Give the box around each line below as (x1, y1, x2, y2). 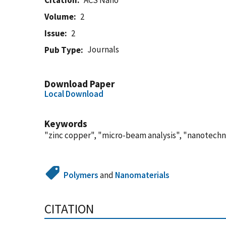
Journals (87, 44, 120, 55)
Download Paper (44, 78, 115, 90)
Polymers (64, 169, 99, 181)
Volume (44, 11, 74, 22)
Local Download (44, 88, 103, 99)
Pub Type (44, 44, 81, 55)
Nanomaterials (115, 169, 170, 181)
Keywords (44, 118, 87, 130)
